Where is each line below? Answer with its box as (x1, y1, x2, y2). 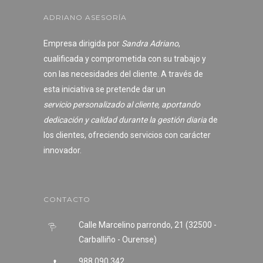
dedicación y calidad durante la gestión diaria (43, 115, 207, 124)
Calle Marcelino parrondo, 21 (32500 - (79, 220, 217, 230)
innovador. (43, 146, 82, 155)
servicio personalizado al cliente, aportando (43, 100, 200, 109)
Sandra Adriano (122, 39, 178, 48)
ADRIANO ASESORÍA (43, 13, 127, 22)
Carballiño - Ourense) (79, 235, 157, 244)
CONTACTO (43, 195, 90, 204)
